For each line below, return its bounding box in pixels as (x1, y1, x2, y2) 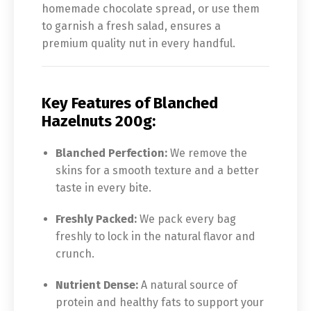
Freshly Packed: (56, 212, 137, 226)
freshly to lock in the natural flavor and (56, 230, 255, 243)
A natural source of (138, 278, 237, 292)
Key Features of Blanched (42, 94, 218, 112)
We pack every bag (137, 212, 236, 226)
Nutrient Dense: (56, 278, 138, 292)
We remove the (167, 146, 247, 160)
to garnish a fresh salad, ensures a (42, 19, 221, 33)
